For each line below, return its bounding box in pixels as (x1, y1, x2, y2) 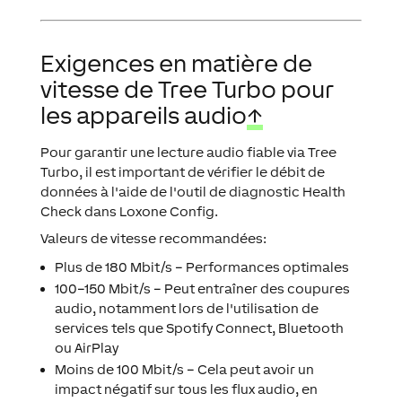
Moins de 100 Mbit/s (54, 362, 184, 378)
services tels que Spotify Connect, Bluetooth (54, 320, 344, 336)
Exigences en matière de (39, 49, 312, 78)
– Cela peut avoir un (183, 362, 314, 378)
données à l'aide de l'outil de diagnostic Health (39, 184, 345, 200)
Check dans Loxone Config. (39, 204, 218, 220)
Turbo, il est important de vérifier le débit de (39, 164, 325, 180)
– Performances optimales (171, 259, 349, 275)
